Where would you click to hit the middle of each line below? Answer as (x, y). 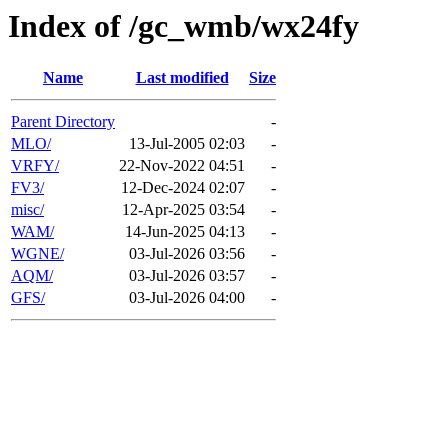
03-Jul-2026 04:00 (187, 298)
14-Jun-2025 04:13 (185, 232)
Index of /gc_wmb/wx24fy (183, 26)
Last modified (182, 78)
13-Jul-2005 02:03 (187, 144)
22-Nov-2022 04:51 (182, 166)
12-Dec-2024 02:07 (183, 188)
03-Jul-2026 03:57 (187, 276)
